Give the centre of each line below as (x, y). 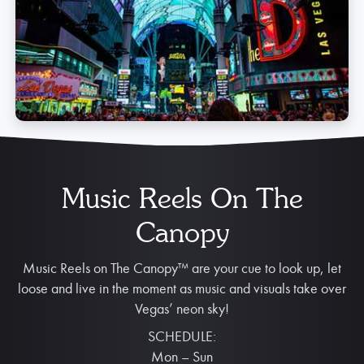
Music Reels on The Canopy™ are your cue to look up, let (182, 268)
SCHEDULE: (182, 336)
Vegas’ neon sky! (182, 309)
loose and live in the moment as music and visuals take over (182, 288)
